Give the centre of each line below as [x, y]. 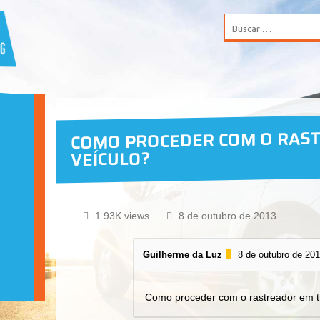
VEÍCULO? [110, 160]
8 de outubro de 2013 [228, 216]
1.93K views [122, 216]
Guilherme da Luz [183, 255]
